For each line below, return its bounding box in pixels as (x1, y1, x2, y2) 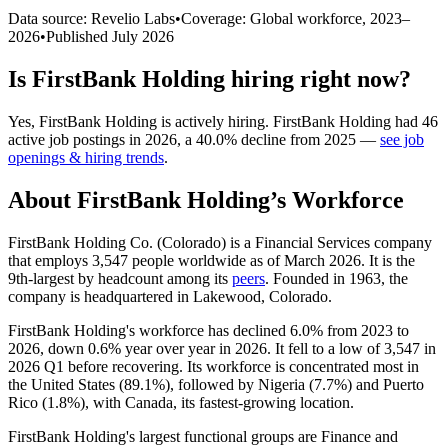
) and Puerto (347, 375, 424, 393)
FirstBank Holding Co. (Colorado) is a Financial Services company (8, 233, 432, 251)
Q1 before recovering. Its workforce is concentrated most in (40, 357, 419, 375)
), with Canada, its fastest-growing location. (80, 393, 354, 411)
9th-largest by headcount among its (8, 269, 232, 287)
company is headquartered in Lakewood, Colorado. (8, 287, 332, 305)
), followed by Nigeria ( (165, 375, 314, 393)
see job (380, 130, 424, 148)
